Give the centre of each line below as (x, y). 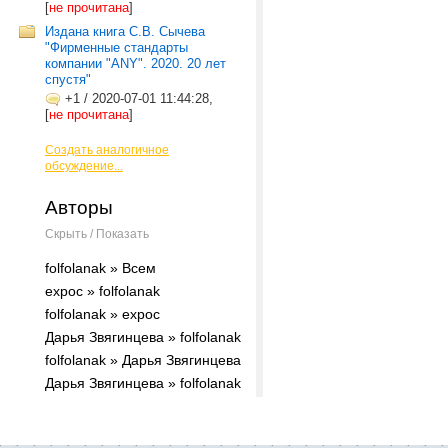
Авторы (79, 207)
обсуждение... (84, 166)
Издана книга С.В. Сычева (125, 31)
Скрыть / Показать (97, 234)
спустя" (68, 79)
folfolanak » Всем (100, 268)
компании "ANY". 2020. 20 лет (135, 63)
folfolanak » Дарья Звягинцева (143, 360)
